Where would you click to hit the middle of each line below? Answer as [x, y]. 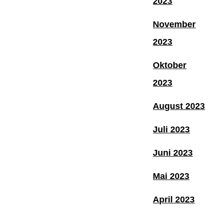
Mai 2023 [171, 176]
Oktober [170, 65]
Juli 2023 [172, 129]
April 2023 [174, 199]
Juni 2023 [173, 153]
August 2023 [179, 106]
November [174, 24]
